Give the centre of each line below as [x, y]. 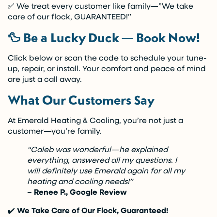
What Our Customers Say [81, 100]
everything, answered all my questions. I [102, 160]
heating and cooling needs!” [80, 181]
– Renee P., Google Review [77, 192]
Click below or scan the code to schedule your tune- [107, 58]
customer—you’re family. [55, 131]
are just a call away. [45, 79]
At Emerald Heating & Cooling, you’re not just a [95, 120]
